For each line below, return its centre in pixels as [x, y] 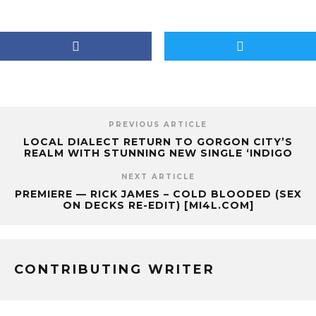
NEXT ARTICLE [158, 177]
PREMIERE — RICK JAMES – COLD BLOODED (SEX [158, 194]
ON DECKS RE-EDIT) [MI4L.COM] [158, 205]
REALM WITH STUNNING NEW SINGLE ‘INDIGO [158, 153]
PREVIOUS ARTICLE [158, 124]
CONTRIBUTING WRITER [115, 269]
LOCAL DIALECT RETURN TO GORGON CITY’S [158, 142]
